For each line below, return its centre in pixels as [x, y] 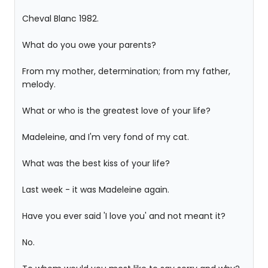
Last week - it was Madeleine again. [96, 190]
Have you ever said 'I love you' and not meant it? [124, 216]
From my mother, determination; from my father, [126, 71]
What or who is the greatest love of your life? [116, 111]
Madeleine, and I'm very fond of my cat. [106, 137]
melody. [39, 84]
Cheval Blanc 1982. [60, 19]
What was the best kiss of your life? [96, 163]
